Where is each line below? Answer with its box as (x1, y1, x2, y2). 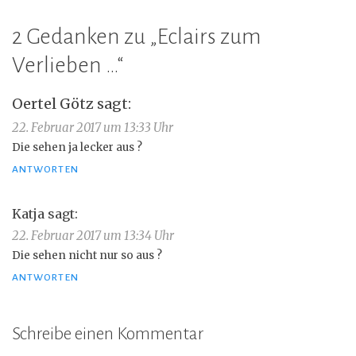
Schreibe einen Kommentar (12, 324, 203, 343)
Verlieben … (12, 53, 118, 77)
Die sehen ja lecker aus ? (12, 141, 142, 154)
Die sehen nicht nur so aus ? (12, 249, 162, 262)
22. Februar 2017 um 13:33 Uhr (12, 120, 173, 135)
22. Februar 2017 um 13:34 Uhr (12, 228, 174, 243)
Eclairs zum (157, 25, 261, 48)
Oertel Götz (12, 95, 94, 113)
